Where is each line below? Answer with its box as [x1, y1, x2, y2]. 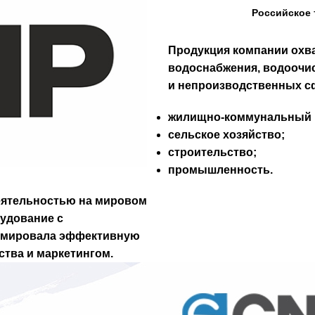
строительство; [168, 146, 257, 159]
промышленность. [168, 164, 273, 176]
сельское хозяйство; [168, 129, 285, 141]
